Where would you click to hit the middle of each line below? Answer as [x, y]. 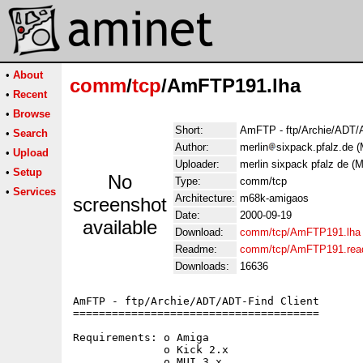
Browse [32, 114]
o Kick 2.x [151, 350]
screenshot [120, 205]
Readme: [196, 249]
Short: [189, 130]
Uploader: [197, 164]
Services [34, 192]
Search [30, 133]
